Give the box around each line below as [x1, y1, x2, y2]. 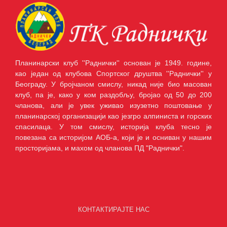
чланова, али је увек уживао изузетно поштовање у [15, 101, 212, 110]
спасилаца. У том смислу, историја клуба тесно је [15, 123, 212, 131]
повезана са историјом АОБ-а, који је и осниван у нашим [15, 133, 212, 142]
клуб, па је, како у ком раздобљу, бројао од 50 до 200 [15, 91, 212, 99]
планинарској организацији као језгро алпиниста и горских [15, 112, 212, 121]
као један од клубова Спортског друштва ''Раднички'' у [15, 69, 212, 78]
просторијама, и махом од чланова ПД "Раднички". [15, 144, 184, 153]
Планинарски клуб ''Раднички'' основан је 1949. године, [15, 59, 212, 67]
